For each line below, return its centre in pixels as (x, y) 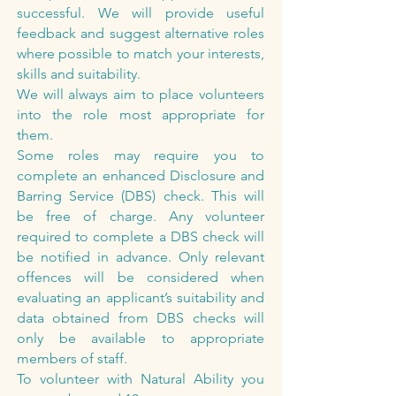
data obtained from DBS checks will (141, 318)
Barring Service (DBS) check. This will (141, 196)
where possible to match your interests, (141, 53)
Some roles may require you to (141, 155)
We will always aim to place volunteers (141, 94)
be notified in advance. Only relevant (141, 257)
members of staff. (72, 358)
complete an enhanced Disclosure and (141, 175)
